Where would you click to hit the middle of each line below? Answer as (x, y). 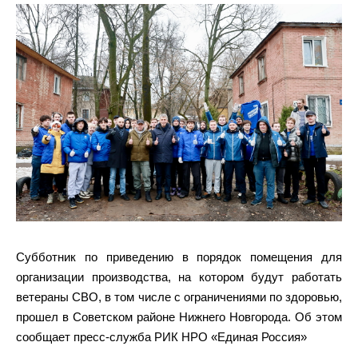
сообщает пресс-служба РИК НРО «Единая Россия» (161, 337)
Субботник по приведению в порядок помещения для (179, 257)
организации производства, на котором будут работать (179, 277)
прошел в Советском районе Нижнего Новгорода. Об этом (179, 317)
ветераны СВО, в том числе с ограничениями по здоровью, (179, 297)
